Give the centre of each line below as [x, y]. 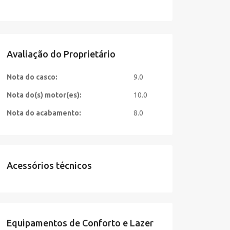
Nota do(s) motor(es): [44, 95]
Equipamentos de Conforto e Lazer [80, 223]
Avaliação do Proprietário [61, 54]
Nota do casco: [32, 77]
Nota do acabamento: [44, 113]
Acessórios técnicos [49, 165]
